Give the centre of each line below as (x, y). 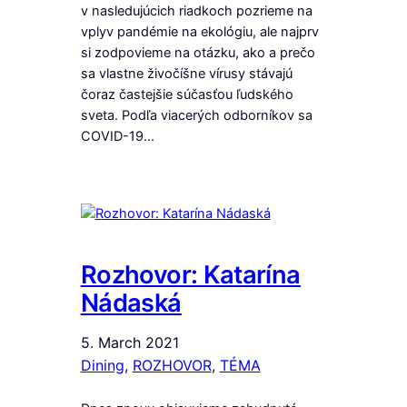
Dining (102, 366)
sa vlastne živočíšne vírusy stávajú (186, 73)
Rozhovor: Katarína (190, 275)
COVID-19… (117, 136)
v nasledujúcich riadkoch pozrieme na (196, 10)
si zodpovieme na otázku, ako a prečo (198, 52)
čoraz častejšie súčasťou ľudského (187, 94)
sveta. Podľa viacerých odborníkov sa (196, 115)
